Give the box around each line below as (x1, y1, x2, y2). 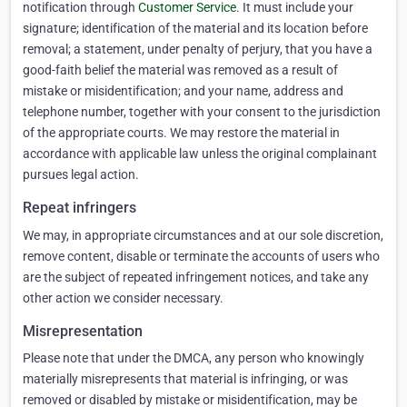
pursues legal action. (23, 167, 139, 183)
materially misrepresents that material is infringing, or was (23, 372, 348, 387)
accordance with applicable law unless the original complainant (23, 146, 377, 162)
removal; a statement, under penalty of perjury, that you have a (23, 42, 372, 57)
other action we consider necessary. (23, 290, 223, 305)
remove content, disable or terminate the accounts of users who (23, 248, 380, 263)
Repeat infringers (23, 199, 136, 217)
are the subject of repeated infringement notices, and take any (23, 269, 369, 284)
